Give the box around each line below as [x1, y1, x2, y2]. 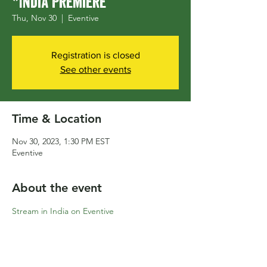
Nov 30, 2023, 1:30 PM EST [12, 136, 110, 147]
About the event [12, 181, 102, 195]
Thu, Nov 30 [12, 13, 57, 23]
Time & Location [12, 111, 101, 126]
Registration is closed [51, 50, 140, 60]
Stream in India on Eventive [12, 206, 114, 216]
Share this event [12, 240, 100, 254]
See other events [60, 64, 131, 74]
